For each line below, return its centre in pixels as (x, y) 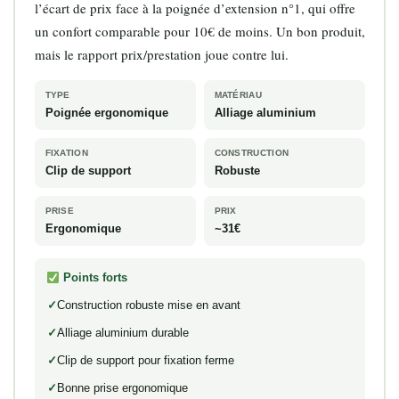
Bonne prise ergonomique (122, 388)
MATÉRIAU (238, 95)
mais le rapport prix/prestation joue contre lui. (161, 55)
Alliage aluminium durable (122, 333)
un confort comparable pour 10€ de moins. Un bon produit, (199, 32)
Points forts (94, 278)
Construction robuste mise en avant (148, 305)
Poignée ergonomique (106, 113)
